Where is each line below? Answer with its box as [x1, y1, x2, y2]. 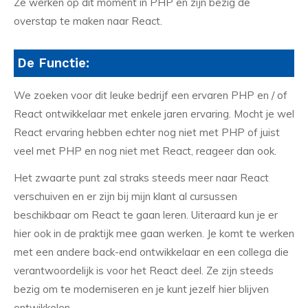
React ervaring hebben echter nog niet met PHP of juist [14, 125, 280, 139]
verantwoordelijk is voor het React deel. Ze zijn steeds [14, 264, 274, 278]
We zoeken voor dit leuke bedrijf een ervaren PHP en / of [14, 88, 287, 102]
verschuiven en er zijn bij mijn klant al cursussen [14, 190, 237, 203]
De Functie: [17, 55, 89, 71]
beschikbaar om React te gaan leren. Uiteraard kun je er [14, 208, 278, 222]
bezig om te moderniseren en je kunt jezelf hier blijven [14, 283, 269, 296]
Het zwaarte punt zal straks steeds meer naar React [14, 171, 269, 185]
